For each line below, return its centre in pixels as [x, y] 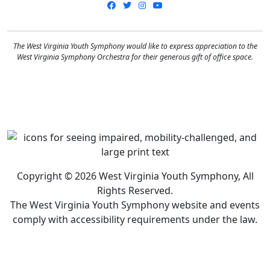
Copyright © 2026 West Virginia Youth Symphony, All [135, 176]
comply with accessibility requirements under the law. [135, 219]
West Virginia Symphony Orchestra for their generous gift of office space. [135, 57]
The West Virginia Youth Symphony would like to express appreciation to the [135, 46]
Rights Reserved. [135, 190]
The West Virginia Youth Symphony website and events [135, 205]
